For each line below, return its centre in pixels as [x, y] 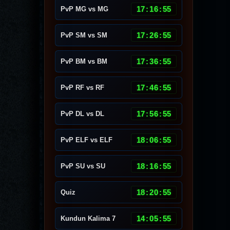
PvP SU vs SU [83, 166]
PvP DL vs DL [82, 114]
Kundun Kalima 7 [88, 218]
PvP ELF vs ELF [87, 140]
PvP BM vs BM [84, 61]
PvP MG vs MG [84, 9]
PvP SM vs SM [84, 35]
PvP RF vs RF [82, 88]
